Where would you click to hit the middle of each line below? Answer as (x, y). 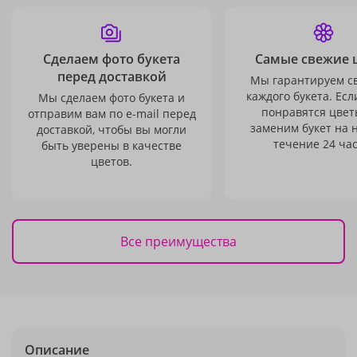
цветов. (112, 161)
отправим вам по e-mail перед (112, 114)
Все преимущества (178, 241)
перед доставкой (112, 76)
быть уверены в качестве (112, 145)
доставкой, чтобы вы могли (112, 129)
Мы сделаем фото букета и (112, 98)
